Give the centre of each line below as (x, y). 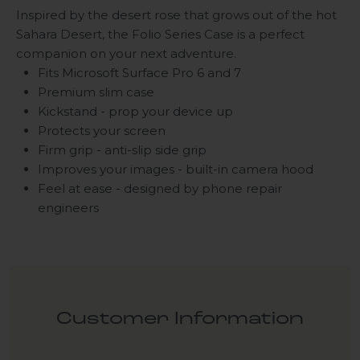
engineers (68, 207)
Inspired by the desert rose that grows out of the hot (176, 14)
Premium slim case (96, 92)
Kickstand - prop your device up (135, 111)
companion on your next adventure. (128, 53)
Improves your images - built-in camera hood (176, 169)
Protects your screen (102, 130)
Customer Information (180, 319)
